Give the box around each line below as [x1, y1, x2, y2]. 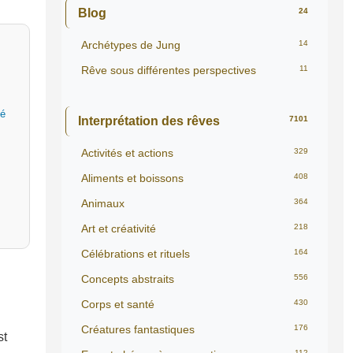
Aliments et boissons [81, 172, 184, 184]
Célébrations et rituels [81, 247, 190, 260]
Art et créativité [81, 222, 156, 235]
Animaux [81, 197, 124, 210]
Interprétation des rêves [78, 114, 220, 128]
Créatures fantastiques [81, 323, 195, 336]
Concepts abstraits [81, 273, 174, 285]
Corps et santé [81, 298, 154, 310]
